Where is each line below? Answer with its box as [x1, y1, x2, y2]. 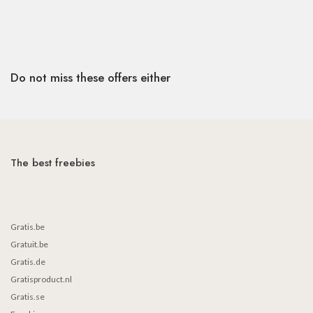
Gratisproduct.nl [10, 274, 72, 284]
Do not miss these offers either [10, 69, 170, 86]
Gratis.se [10, 291, 45, 302]
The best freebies [10, 155, 95, 170]
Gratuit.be [10, 239, 48, 249]
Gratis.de [10, 256, 45, 267]
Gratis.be [10, 221, 45, 232]
